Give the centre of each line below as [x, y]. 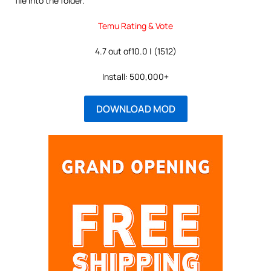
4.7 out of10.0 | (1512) [135, 51]
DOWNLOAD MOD [135, 109]
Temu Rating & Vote [135, 26]
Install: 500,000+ [135, 77]
